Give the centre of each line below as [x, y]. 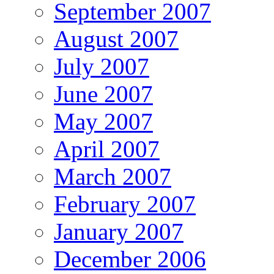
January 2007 [119, 232]
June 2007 [103, 94]
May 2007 [103, 122]
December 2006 [130, 259]
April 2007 [107, 149]
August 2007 [116, 39]
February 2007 [125, 204]
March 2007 [113, 177]
